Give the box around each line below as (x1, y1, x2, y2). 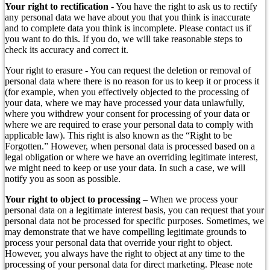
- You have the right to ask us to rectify (108, 1, 257, 12)
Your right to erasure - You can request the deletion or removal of (5, 65, 251, 76)
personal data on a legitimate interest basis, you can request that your (5, 205, 264, 216)
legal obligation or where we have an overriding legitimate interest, (5, 152, 258, 163)
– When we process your (140, 194, 237, 205)
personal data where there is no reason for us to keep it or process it (5, 76, 259, 87)
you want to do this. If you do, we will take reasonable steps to (5, 34, 242, 45)
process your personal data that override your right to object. (5, 237, 233, 248)
